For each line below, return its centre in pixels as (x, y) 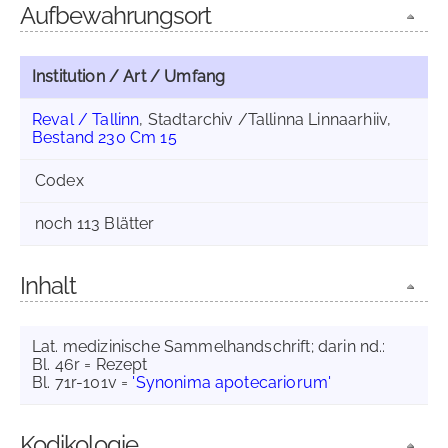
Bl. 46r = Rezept (90, 364)
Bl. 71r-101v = (82, 382)
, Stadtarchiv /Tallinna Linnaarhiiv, (265, 119)
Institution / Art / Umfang (129, 76)
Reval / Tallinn (86, 119)
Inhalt (48, 285)
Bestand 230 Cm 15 (104, 137)
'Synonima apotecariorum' (232, 382)
